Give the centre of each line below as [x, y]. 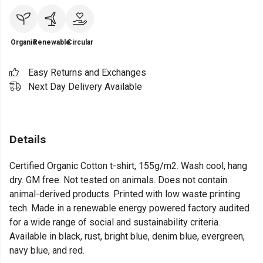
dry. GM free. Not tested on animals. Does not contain [118, 180]
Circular [80, 42]
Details [28, 139]
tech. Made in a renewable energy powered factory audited [129, 208]
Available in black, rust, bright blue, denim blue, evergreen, [127, 237]
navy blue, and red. [47, 251]
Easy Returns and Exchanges [87, 73]
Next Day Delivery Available [85, 87]
